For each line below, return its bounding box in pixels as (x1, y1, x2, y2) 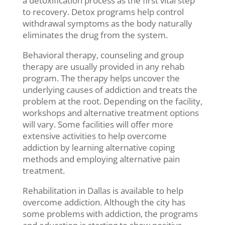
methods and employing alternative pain (22, 153, 180, 165)
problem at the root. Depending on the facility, (22, 95, 202, 107)
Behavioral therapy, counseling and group (22, 49, 184, 61)
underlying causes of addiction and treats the (22, 84, 197, 96)
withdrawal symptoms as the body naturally (22, 18, 192, 30)
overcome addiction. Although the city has (22, 196, 185, 208)
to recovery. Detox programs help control (22, 6, 184, 18)
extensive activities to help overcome (22, 130, 167, 142)
